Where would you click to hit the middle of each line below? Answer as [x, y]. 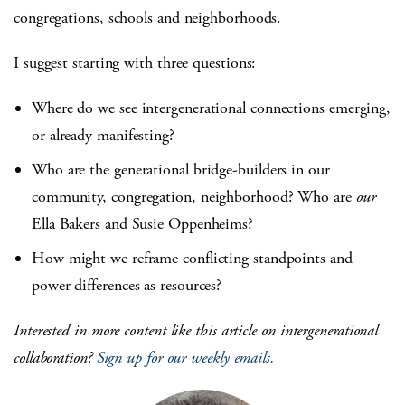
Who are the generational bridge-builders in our [181, 170]
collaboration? [55, 358]
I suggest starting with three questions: [135, 63]
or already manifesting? [103, 136]
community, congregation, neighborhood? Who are [194, 197]
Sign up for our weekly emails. [185, 358]
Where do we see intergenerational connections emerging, [212, 108]
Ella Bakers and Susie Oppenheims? [143, 224]
